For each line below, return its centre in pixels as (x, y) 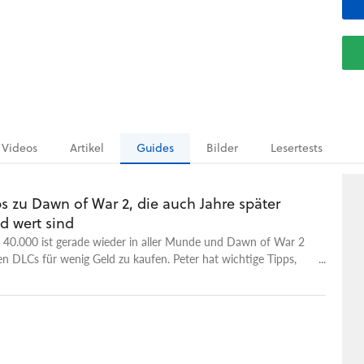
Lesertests (297, 148)
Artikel (87, 148)
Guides (155, 148)
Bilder (222, 148)
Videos (19, 148)
